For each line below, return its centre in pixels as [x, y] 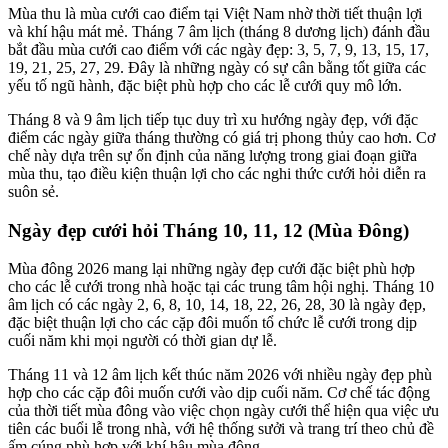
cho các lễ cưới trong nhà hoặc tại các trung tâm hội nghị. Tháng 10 [221, 287]
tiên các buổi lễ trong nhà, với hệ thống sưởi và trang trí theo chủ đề [221, 429]
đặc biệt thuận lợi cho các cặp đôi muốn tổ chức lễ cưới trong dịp [212, 323]
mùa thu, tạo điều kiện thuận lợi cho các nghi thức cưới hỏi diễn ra [217, 173]
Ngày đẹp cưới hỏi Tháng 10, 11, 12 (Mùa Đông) [208, 230]
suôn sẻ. [33, 191]
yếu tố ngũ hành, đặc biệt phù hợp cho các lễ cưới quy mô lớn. [205, 85]
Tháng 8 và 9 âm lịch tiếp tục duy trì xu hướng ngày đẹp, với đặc [213, 119]
